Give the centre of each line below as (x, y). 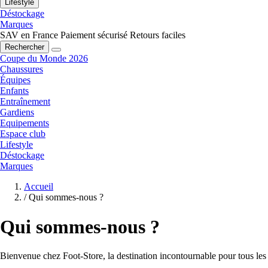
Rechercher (25, 47)
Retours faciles (158, 35)
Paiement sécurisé (94, 35)
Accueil (39, 187)
